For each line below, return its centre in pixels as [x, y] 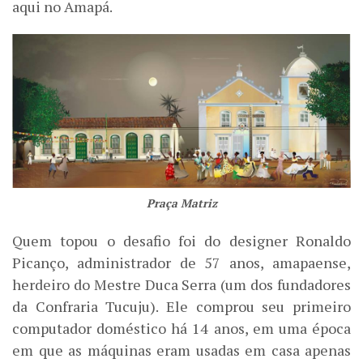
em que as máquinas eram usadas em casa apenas [181, 350]
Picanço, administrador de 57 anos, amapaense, [181, 262]
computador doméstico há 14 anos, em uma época [181, 328]
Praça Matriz [181, 203]
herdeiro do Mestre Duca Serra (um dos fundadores [181, 284]
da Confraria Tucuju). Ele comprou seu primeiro [181, 306]
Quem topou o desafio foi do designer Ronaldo [181, 240]
